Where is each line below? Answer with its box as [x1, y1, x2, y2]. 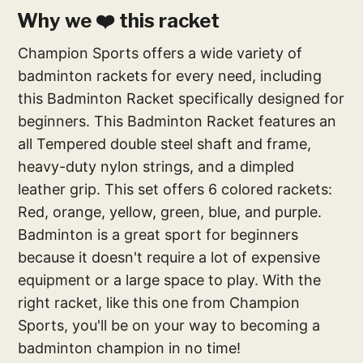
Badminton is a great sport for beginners [18, 225, 299, 243]
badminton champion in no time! [18, 339, 241, 357]
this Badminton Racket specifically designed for [18, 89, 345, 107]
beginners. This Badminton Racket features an [18, 112, 337, 130]
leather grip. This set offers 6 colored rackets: [18, 180, 333, 198]
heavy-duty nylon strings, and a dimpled [18, 157, 295, 175]
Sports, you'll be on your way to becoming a [18, 316, 321, 334]
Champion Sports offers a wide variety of [18, 44, 303, 62]
